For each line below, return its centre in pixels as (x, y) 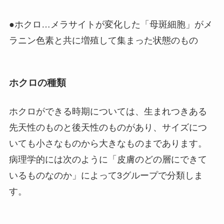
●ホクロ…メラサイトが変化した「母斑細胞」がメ (110, 24)
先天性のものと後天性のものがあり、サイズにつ (108, 128)
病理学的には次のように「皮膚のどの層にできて (108, 160)
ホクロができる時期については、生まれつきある (108, 112)
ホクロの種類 (37, 82)
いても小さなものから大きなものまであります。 (108, 144)
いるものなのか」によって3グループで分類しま (106, 176)
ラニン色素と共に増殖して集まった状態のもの (103, 40)
